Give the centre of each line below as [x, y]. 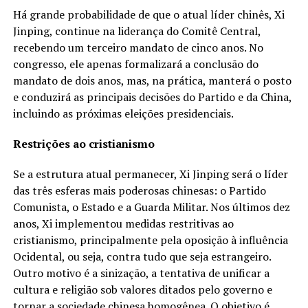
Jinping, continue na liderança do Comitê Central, [136, 31]
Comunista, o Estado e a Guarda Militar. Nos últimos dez [151, 207]
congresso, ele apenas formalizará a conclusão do [135, 64]
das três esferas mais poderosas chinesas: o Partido [139, 191]
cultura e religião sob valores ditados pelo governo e [142, 290]
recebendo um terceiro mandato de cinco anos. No [138, 48]
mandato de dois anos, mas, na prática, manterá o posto [152, 81]
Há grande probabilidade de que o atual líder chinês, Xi [148, 15]
